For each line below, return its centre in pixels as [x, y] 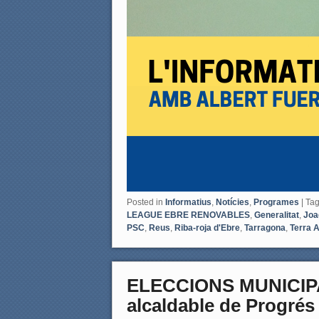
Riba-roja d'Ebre [207, 228]
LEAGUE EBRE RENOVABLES [188, 215]
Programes [276, 203]
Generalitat [277, 215]
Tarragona [265, 228]
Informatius [188, 203]
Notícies [232, 203]
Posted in [145, 203]
